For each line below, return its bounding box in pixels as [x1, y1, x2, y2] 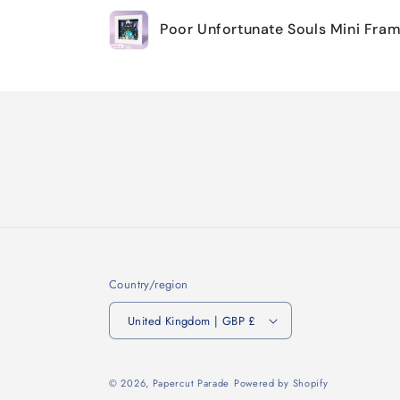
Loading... [108, 51, 175, 71]
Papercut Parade [152, 376, 230, 390]
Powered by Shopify [233, 376, 329, 390]
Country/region [109, 276, 188, 293]
